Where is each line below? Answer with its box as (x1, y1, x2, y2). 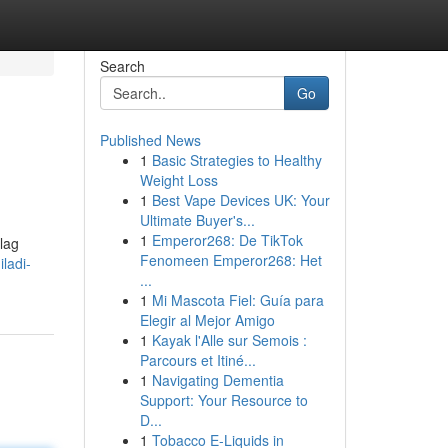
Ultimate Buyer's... (139, 210, 255, 230)
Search (99, 56, 145, 76)
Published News (99, 130, 201, 150)
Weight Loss (139, 170, 218, 190)
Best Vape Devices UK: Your (151, 190, 330, 210)
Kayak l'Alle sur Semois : (151, 330, 307, 350)
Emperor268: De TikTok (151, 230, 303, 250)
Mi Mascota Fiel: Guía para (151, 290, 324, 310)
